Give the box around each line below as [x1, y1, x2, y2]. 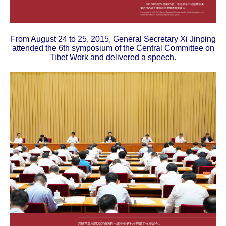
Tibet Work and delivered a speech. [50, 53, 176, 62]
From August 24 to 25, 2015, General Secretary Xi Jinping [10, 35, 216, 44]
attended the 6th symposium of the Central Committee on [12, 44, 214, 53]
